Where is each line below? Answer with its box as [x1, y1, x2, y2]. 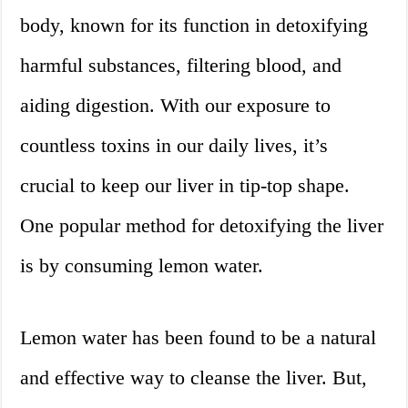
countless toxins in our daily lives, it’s [20, 134, 329, 158]
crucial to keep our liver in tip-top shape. [20, 174, 351, 198]
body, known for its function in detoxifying [20, 14, 369, 37]
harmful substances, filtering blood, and [20, 54, 342, 77]
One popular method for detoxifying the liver [20, 214, 384, 238]
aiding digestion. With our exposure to [20, 94, 331, 117]
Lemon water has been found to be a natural [20, 326, 377, 350]
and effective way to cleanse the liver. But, [20, 366, 368, 390]
